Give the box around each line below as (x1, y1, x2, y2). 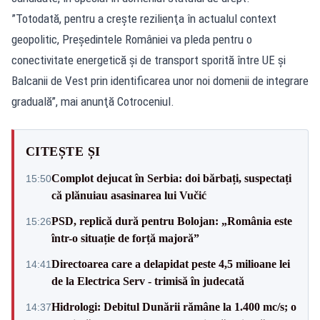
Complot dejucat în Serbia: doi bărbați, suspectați (51, 171, 291, 184)
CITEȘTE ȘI (26, 144, 101, 159)
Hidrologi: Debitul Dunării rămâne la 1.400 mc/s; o (51, 300, 296, 313)
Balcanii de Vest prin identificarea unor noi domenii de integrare (11, 73, 309, 88)
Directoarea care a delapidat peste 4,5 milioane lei (51, 257, 290, 270)
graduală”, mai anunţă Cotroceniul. (11, 94, 174, 109)
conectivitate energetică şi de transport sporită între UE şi (11, 52, 286, 67)
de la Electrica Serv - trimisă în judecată (51, 274, 244, 287)
